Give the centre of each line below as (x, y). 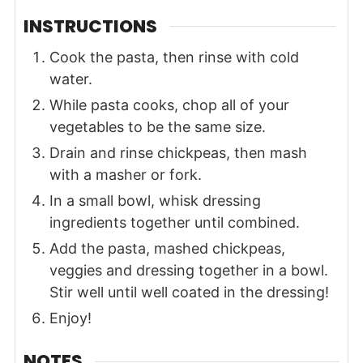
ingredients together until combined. (174, 223)
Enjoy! (70, 318)
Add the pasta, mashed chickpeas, (167, 249)
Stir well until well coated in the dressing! (189, 293)
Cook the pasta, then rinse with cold (174, 58)
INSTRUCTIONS (90, 26)
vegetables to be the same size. (157, 127)
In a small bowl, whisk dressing (155, 201)
